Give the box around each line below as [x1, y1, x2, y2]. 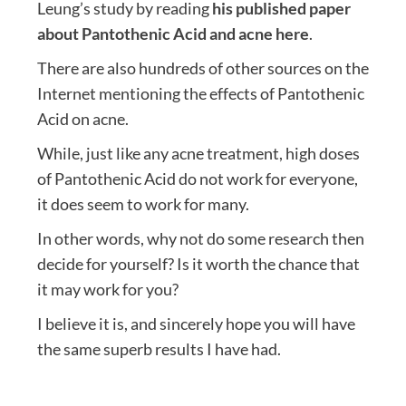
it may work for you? [36, 279, 179, 300]
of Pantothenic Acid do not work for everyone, [36, 169, 358, 189]
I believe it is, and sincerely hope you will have [36, 314, 355, 334]
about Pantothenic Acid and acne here [36, 24, 309, 44]
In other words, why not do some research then [36, 228, 364, 249]
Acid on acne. [36, 109, 129, 130]
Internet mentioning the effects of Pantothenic [36, 83, 364, 104]
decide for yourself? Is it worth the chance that [36, 254, 360, 275]
